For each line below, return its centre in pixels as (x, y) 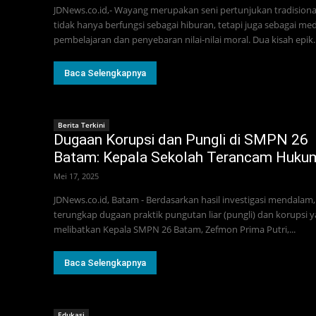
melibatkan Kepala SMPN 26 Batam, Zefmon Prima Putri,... (175, 229)
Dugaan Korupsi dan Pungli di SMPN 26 (181, 139)
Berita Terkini (81, 124)
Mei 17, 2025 (76, 176)
